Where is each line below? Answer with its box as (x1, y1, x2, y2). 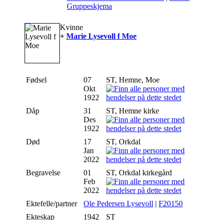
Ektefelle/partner (26, 199, 79, 208)
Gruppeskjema (67, 2, 112, 11)
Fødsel (26, 76, 49, 84)
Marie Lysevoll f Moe (66, 32, 137, 41)
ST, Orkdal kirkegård (106, 168, 174, 177)
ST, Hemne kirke (106, 107, 161, 115)
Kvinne (60, 23, 83, 32)
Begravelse (26, 168, 62, 177)
